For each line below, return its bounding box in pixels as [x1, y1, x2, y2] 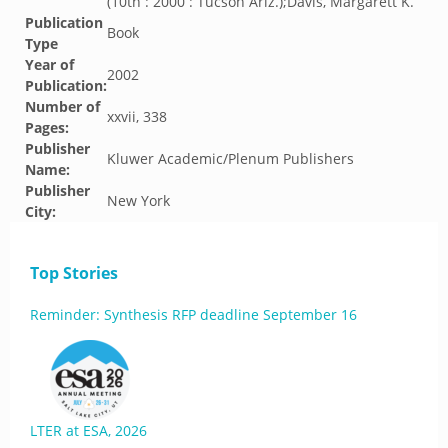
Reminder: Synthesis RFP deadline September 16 [30, 305, 357, 324]
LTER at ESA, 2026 [30, 421, 147, 440]
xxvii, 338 [107, 107, 167, 126]
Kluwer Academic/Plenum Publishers [107, 149, 354, 168]
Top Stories [30, 262, 118, 284]
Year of [25, 55, 74, 74]
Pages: [25, 118, 69, 137]
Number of [25, 97, 100, 116]
